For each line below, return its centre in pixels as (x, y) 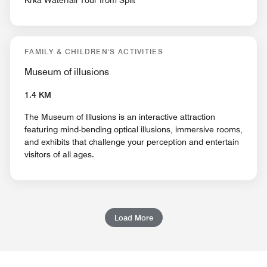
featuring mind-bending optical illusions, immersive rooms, (133, 130)
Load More (133, 218)
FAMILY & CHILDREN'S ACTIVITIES (94, 52)
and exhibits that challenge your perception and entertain (132, 142)
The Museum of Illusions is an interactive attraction (120, 117)
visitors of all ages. (59, 155)
